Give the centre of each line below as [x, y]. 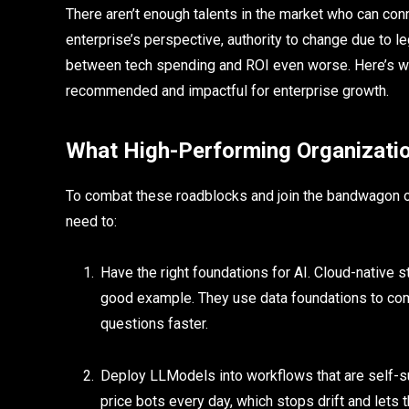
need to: [93, 221]
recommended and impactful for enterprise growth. [229, 91]
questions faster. [154, 324]
